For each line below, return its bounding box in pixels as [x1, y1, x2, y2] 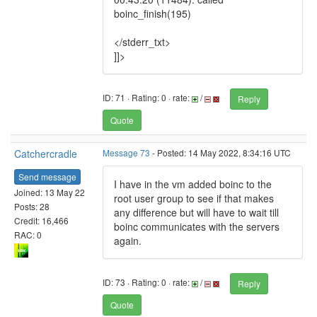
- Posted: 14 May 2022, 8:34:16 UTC [150, 146, 291, 158]
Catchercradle [14, 146, 77, 161]
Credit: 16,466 [14, 214, 69, 226]
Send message [18, 170, 76, 183]
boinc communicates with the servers [114, 219, 279, 234]
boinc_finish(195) [114, 6, 191, 21]
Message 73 [103, 146, 150, 158]
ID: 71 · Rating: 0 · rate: [103, 91, 192, 104]
